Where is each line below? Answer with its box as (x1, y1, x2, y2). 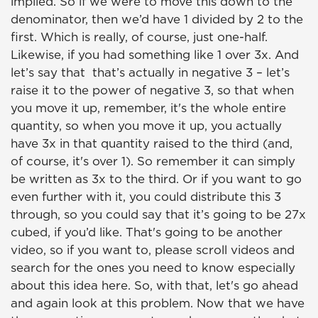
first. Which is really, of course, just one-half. (11, 28, 268, 46)
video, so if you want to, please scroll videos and (11, 241, 295, 259)
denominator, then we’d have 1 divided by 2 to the (11, 11, 303, 28)
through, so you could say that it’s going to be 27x (11, 206, 306, 224)
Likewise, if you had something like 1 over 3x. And (11, 46, 299, 64)
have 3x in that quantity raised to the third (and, (11, 135, 292, 153)
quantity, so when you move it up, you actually (11, 117, 282, 135)
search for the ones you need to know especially (11, 259, 295, 277)
